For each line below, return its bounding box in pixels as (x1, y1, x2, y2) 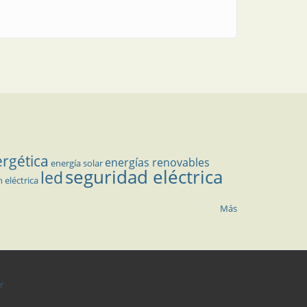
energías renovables (105, 155, 210, 171)
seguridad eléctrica (65, 164, 223, 190)
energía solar (51, 157, 103, 170)
